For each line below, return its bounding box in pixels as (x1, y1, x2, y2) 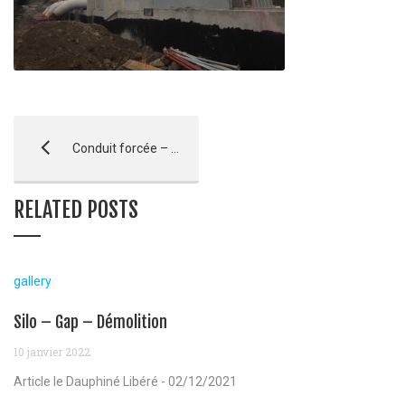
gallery (14, 273, 52, 288)
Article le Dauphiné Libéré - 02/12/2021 (14, 373, 237, 389)
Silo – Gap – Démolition (14, 311, 167, 332)
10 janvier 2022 (14, 344, 90, 359)
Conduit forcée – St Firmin (70, 140, 171, 155)
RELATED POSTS (14, 195, 138, 223)
